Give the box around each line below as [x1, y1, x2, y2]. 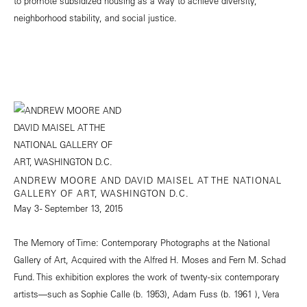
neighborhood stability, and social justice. [14, 12, 177, 24]
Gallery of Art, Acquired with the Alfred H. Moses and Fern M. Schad [14, 254, 286, 266]
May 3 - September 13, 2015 [14, 202, 123, 214]
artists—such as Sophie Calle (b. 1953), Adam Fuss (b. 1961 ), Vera [14, 288, 280, 300]
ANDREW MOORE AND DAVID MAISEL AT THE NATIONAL [14, 174, 282, 186]
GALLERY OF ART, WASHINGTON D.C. [14, 187, 189, 199]
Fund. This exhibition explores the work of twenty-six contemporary [14, 271, 280, 283]
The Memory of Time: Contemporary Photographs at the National [14, 236, 270, 249]
